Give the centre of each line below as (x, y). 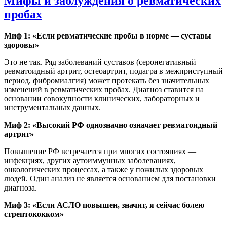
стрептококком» (34, 214)
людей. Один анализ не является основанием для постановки (110, 179)
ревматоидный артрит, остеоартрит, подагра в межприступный (113, 71)
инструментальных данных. (52, 108)
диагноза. (21, 188)
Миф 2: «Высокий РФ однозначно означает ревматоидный (111, 125)
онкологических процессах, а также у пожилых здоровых (104, 170)
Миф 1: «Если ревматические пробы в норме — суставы (108, 36)
